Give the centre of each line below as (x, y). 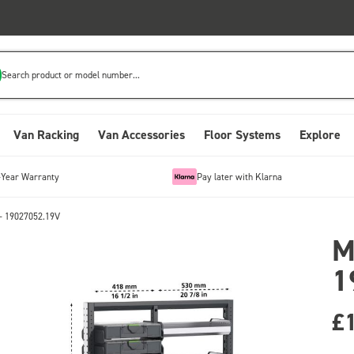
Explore (320, 135)
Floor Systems (242, 135)
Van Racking (46, 135)
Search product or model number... (71, 74)
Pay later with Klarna (239, 176)
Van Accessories (141, 135)
